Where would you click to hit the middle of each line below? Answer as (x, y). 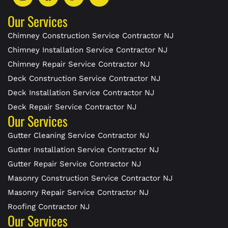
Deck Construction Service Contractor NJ (84, 78)
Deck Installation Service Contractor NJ (81, 92)
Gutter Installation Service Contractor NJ (83, 149)
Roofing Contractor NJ (49, 206)
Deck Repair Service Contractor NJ (72, 107)
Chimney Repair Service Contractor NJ (79, 64)
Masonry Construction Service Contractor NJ (90, 178)
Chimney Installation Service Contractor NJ (88, 50)
